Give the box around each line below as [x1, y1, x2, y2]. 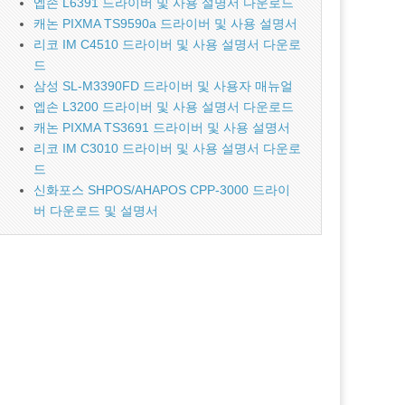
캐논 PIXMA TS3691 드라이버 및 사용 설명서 [33, 120, 291, 135]
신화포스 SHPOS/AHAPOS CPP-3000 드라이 [33, 183, 291, 197]
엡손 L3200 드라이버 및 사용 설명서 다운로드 [33, 99, 295, 114]
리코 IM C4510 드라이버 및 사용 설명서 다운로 [33, 37, 302, 52]
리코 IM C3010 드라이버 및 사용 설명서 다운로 [33, 141, 302, 155]
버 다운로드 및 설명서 [33, 203, 159, 218]
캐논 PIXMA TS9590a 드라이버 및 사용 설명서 [33, 16, 298, 31]
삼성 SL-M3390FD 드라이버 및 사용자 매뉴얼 [33, 79, 294, 93]
